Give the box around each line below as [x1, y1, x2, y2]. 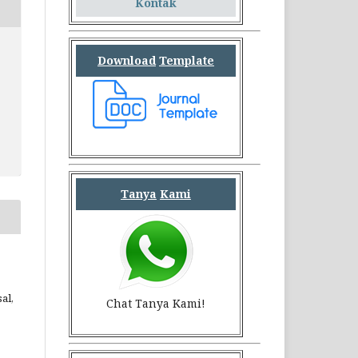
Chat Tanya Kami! [106, 296, 205, 312]
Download [97, 53, 156, 69]
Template [159, 53, 214, 69]
